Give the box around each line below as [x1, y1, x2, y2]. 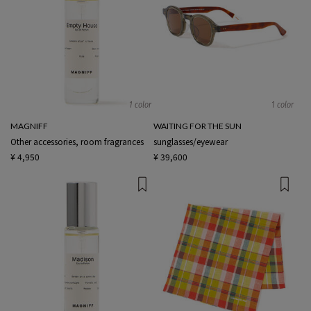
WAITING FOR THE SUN [153, 120, 242, 131]
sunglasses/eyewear [153, 135, 228, 147]
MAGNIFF [10, 120, 48, 131]
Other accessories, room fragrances [10, 135, 144, 147]
